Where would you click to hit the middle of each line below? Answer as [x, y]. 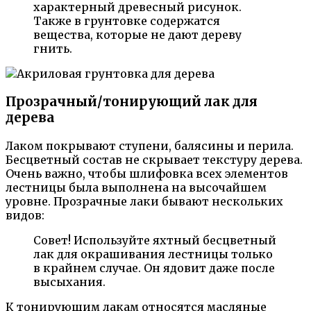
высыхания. [69, 281]
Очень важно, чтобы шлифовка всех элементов [147, 173]
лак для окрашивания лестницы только [153, 254]
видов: [25, 215]
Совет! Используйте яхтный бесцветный [155, 240]
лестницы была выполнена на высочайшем [136, 187]
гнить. [53, 49]
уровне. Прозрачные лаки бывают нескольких [144, 201]
